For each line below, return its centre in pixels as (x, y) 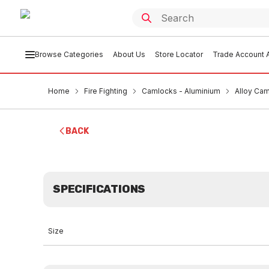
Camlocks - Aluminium (181, 91)
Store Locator (179, 54)
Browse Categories (69, 54)
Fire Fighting (106, 91)
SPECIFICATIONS (99, 189)
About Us (129, 54)
